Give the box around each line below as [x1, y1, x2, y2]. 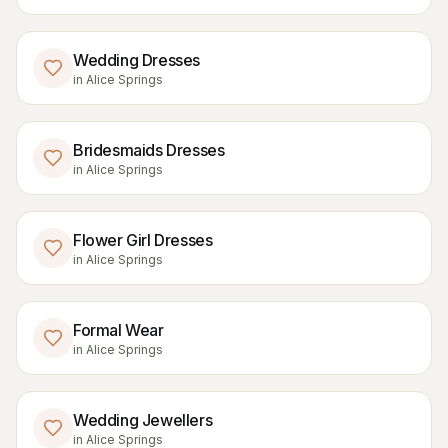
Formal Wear [73, 320, 164, 340]
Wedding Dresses [73, 50, 200, 70]
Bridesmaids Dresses [73, 140, 225, 160]
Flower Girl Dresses [73, 230, 213, 250]
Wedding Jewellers [73, 410, 213, 430]
